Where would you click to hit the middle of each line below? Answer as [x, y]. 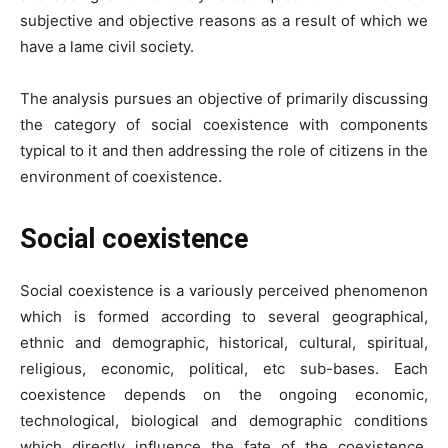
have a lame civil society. [109, 46]
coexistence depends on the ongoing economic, [224, 394]
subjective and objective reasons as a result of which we [224, 20]
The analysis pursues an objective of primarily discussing [224, 98]
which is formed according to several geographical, [224, 316]
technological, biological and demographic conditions [224, 420]
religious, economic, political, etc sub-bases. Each [224, 368]
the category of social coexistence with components [224, 124]
